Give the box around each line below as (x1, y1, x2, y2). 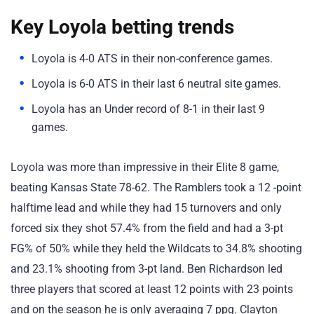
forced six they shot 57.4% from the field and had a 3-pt (11, 221, 283, 235)
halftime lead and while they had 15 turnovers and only (11, 200, 282, 214)
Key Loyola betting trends (11, 15, 234, 39)
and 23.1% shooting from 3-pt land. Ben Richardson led (11, 261, 282, 275)
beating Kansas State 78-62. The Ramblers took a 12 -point (11, 180, 301, 194)
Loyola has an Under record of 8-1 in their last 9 (32, 102, 265, 116)
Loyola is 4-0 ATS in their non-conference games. (32, 52, 273, 66)
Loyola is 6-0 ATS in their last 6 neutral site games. (32, 77, 281, 91)
